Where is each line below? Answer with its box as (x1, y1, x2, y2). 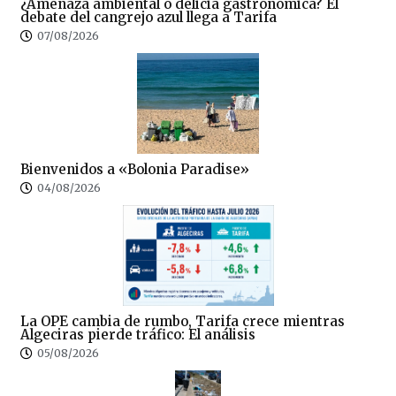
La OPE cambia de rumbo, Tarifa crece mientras (20, 312, 345, 330)
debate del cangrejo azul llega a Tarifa (20, 8, 277, 26)
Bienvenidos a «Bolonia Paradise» (20, 160, 249, 178)
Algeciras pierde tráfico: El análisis (20, 325, 255, 343)
